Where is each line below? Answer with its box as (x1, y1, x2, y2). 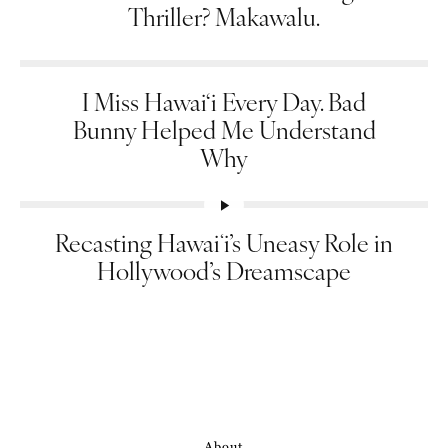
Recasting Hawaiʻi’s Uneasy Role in (55, 225, 393, 260)
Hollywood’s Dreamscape (97, 253, 351, 288)
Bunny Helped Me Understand (72, 112, 376, 147)
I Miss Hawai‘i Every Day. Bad (82, 84, 366, 119)
